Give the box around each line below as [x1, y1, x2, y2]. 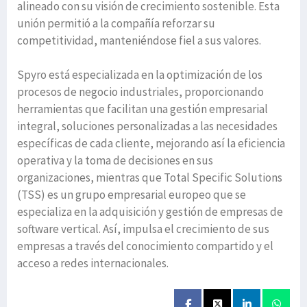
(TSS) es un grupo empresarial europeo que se [17, 186, 246, 202]
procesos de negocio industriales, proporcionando [17, 84, 264, 99]
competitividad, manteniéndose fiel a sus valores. [17, 32, 261, 48]
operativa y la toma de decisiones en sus [17, 152, 213, 168]
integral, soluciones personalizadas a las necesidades [17, 118, 278, 134]
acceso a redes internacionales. [17, 255, 169, 271]
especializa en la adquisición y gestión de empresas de [17, 204, 283, 219]
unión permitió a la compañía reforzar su [17, 15, 215, 31]
